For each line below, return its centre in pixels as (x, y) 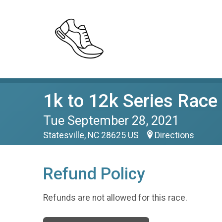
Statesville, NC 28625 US (92, 135)
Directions (174, 135)
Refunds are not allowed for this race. (115, 197)
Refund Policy (94, 174)
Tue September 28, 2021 (111, 120)
